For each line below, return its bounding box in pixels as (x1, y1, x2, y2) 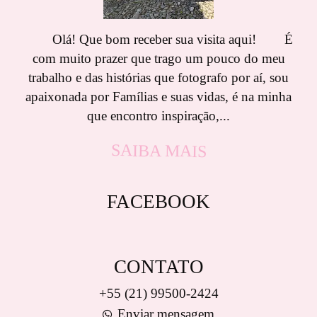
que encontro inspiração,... (87, 108, 230, 123)
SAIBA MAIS (110, 140, 207, 161)
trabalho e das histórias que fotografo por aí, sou (28, 69, 289, 85)
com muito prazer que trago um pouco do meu (32, 50, 285, 66)
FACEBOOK (107, 190, 210, 212)
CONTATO (113, 255, 204, 277)
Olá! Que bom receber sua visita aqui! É (24, 31, 293, 47)
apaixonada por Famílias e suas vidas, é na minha (25, 88, 292, 104)
